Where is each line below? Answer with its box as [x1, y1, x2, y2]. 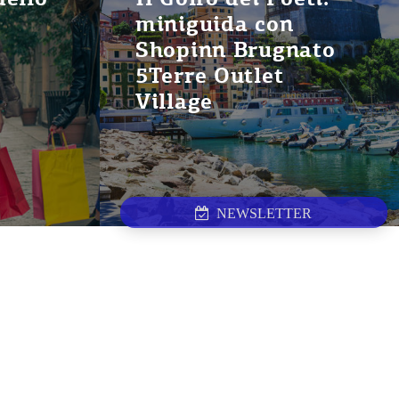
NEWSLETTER [209, 206, 313, 222]
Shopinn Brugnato [135, 37, 336, 63]
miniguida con [135, 11, 294, 37]
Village [135, 88, 214, 115]
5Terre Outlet [135, 62, 284, 89]
